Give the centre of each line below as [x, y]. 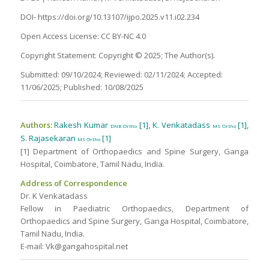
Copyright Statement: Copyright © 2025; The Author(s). [117, 56]
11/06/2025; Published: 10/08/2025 [82, 87]
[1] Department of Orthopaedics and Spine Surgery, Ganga [134, 152]
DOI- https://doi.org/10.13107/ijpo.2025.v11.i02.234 [110, 17]
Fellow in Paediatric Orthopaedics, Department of [134, 209]
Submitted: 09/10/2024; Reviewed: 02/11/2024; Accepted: [121, 75]
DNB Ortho [124, 126]
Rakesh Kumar [81, 125]
